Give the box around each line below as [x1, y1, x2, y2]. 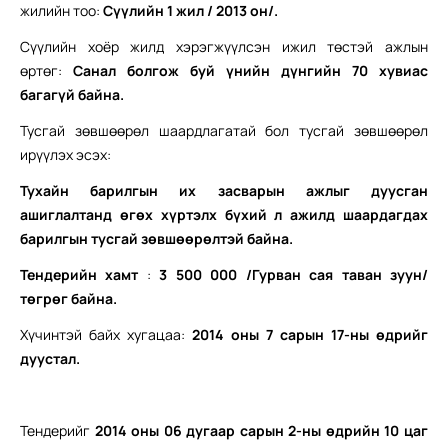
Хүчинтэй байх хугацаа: [20, 325, 192, 345]
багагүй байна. [20, 85, 124, 105]
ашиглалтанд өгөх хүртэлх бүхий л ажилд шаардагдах [20, 205, 428, 225]
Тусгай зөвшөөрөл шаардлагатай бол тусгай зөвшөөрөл [20, 121, 428, 141]
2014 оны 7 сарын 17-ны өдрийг [192, 325, 428, 345]
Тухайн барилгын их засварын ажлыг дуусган [20, 181, 428, 201]
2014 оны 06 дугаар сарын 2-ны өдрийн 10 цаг [94, 421, 429, 441]
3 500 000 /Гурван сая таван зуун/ [159, 265, 429, 285]
